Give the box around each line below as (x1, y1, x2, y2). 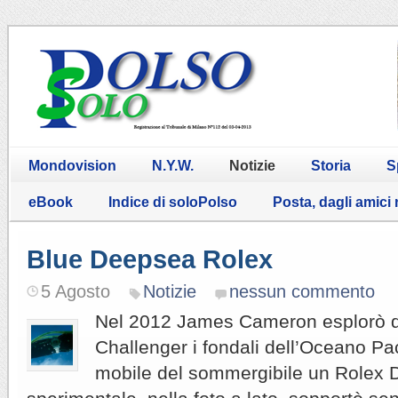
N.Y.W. (152, 157, 194, 173)
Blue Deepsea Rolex (27, 244, 273, 274)
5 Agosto (41, 281, 110, 301)
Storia (311, 157, 351, 173)
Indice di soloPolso (108, 194, 237, 210)
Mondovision (28, 157, 116, 173)
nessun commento (229, 281, 375, 301)
